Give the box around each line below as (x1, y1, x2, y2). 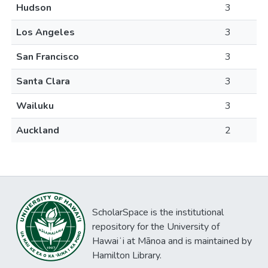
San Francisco (16, 50, 79, 63)
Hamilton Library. (92, 249, 162, 262)
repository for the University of (92, 220, 220, 233)
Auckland (16, 124, 59, 137)
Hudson (16, 1, 51, 14)
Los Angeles (16, 26, 75, 39)
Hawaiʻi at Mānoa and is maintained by (92, 234, 252, 248)
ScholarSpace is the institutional (92, 206, 224, 219)
